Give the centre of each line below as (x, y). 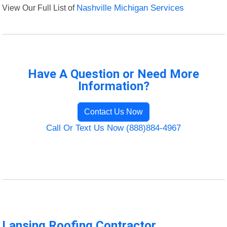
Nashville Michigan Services (130, 8)
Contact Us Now (113, 112)
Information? (113, 86)
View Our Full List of (40, 8)
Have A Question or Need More (113, 74)
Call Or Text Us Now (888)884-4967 (113, 128)
